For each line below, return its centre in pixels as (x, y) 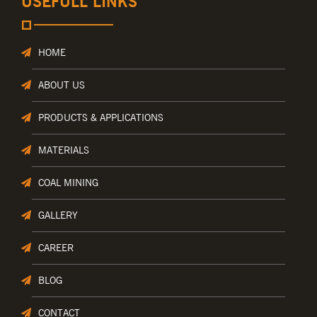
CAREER (56, 248)
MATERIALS (64, 150)
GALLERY (58, 215)
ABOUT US (62, 85)
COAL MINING (68, 183)
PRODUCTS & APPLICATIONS (101, 118)
